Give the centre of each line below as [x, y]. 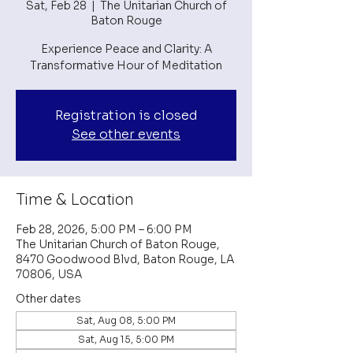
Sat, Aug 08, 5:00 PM [126, 320]
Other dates [48, 299]
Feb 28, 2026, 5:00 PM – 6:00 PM [104, 229]
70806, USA [49, 274]
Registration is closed [126, 115]
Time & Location [75, 199]
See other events [126, 134]
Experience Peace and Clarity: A [126, 49]
